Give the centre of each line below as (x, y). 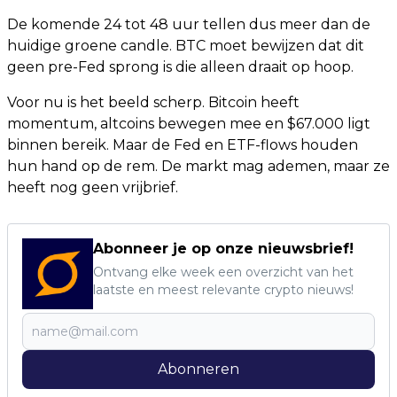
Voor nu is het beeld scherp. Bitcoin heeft (153, 102)
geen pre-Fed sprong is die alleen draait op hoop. (180, 67)
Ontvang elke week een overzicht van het (223, 272)
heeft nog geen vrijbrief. (93, 187)
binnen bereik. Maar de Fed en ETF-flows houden (183, 145)
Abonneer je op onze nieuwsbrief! (223, 249)
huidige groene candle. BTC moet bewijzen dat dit (186, 46)
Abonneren (198, 369)
